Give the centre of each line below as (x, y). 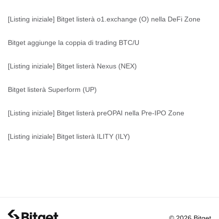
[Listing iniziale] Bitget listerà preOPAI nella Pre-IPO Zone (96, 113)
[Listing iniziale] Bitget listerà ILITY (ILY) (69, 137)
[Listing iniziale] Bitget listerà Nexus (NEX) (72, 66)
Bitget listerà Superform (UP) (52, 90)
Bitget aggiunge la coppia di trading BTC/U (74, 43)
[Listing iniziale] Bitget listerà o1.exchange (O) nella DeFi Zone (104, 19)
